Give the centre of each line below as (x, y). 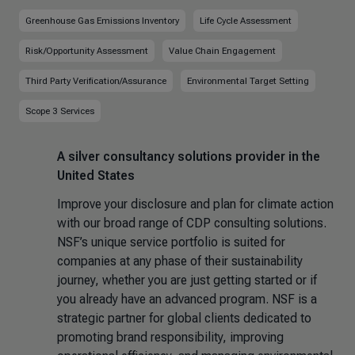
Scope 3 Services (60, 111)
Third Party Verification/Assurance (96, 81)
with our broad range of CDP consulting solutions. (192, 223)
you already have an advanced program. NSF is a (187, 299)
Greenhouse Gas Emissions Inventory (102, 21)
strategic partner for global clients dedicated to (184, 318)
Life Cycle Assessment (246, 21)
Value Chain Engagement (222, 51)
